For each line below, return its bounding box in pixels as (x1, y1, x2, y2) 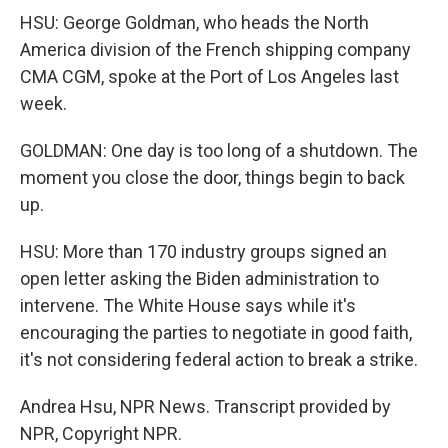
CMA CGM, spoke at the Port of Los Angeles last (20, 66, 399, 87)
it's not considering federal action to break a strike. (20, 349, 418, 370)
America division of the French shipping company (20, 39, 411, 60)
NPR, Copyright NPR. (20, 423, 182, 444)
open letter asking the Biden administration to (20, 268, 379, 289)
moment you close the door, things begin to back (20, 167, 405, 188)
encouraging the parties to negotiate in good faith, (20, 322, 412, 343)
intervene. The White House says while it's (20, 295, 356, 316)
